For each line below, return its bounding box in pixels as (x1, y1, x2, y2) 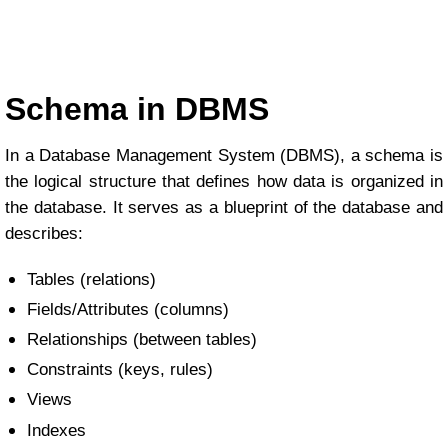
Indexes (26, 420, 86, 440)
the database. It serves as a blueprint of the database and (5, 197, 443, 217)
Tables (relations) (26, 269, 156, 289)
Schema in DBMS (5, 90, 269, 127)
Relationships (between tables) (26, 330, 257, 350)
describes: (5, 223, 83, 243)
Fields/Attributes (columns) (26, 299, 229, 319)
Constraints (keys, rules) (26, 360, 213, 380)
